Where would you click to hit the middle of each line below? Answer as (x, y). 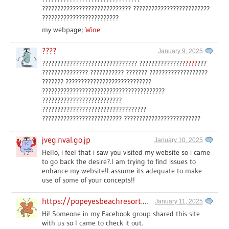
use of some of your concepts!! (89, 180)
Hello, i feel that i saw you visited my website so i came (126, 152)
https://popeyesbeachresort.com (146, 201)
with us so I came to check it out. (93, 223)
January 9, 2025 (180, 51)
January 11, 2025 (179, 201)
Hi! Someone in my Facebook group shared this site (121, 213)
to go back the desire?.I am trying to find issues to (119, 161)
